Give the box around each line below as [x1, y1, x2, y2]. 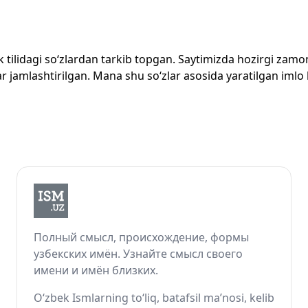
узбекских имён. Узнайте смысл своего [34, 246, 243, 261]
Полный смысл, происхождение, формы [34, 230, 249, 245]
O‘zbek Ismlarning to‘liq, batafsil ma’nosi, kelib [34, 290, 274, 305]
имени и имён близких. [34, 263, 158, 278]
